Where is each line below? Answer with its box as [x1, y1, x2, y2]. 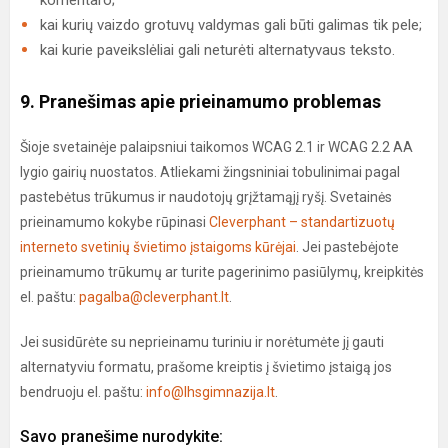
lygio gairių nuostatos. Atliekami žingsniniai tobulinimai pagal [20, 164, 400, 180]
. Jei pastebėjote [296, 239, 399, 255]
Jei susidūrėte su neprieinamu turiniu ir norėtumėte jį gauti [20, 334, 384, 350]
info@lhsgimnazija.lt [146, 384, 275, 400]
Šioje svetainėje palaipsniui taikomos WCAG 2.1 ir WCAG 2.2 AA [20, 139, 413, 155]
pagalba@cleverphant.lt [79, 289, 229, 305]
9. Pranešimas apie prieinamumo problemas [20, 91, 385, 112]
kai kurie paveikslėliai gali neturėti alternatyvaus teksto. [40, 41, 395, 59]
